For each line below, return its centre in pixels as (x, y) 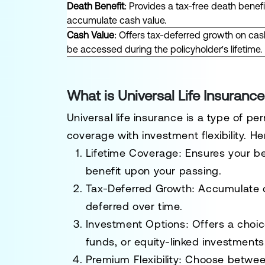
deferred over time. (134, 206)
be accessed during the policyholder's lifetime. (164, 49)
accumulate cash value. (116, 20)
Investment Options (135, 224)
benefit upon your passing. (153, 171)
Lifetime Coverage (132, 153)
